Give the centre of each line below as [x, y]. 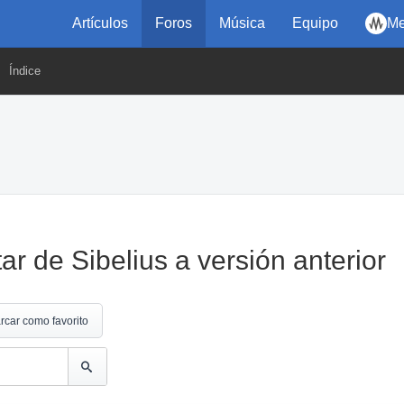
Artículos [100, 23]
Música [242, 23]
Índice [25, 71]
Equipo [315, 23]
